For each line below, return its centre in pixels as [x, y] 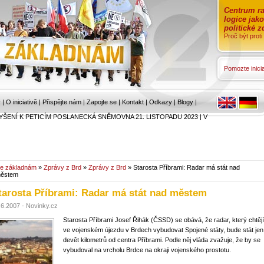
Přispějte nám [62, 102]
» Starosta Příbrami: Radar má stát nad [183, 167]
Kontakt [133, 102]
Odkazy [161, 102]
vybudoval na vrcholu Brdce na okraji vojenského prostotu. [147, 250]
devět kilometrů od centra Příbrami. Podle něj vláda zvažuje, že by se [162, 240]
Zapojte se [102, 102]
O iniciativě [22, 102]
